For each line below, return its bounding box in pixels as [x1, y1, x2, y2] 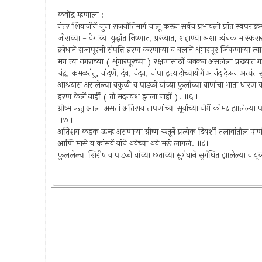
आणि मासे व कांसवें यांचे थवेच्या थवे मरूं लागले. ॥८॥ [57, 137, 211, 150]
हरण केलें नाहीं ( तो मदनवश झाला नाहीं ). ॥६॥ [57, 90, 198, 103]
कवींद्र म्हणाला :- [57, 8, 108, 21]
